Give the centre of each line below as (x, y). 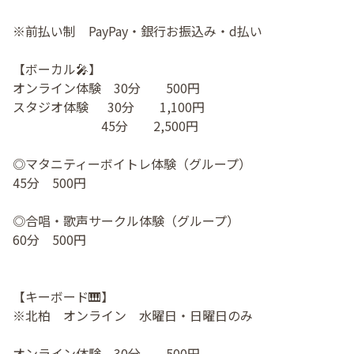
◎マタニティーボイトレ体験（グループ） (132, 164)
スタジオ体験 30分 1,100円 (115, 107)
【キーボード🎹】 (63, 297)
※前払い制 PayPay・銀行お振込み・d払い (137, 31)
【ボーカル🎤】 (57, 69)
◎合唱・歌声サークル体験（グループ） (126, 221)
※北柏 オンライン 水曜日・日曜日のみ (133, 316)
